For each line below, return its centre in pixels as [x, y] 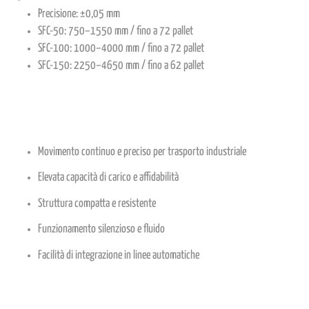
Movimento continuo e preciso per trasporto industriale [142, 152]
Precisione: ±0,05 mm [79, 14]
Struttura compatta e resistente [97, 203]
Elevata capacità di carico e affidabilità [108, 178]
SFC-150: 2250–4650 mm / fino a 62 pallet [121, 66]
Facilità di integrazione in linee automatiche [119, 255]
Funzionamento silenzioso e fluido [101, 229]
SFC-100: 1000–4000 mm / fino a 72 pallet [121, 48]
